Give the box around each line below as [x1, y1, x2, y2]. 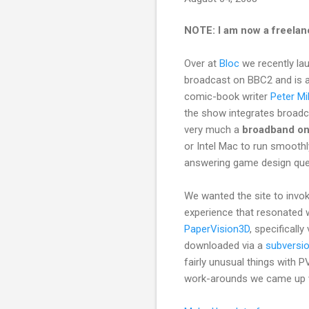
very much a [184, 123, 242, 137]
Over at [184, 57, 219, 70]
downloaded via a [184, 239, 266, 252]
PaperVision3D [184, 223, 250, 236]
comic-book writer [184, 90, 270, 103]
